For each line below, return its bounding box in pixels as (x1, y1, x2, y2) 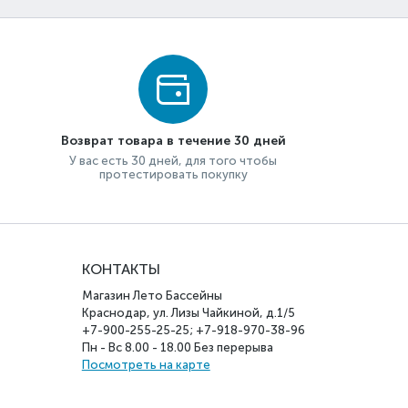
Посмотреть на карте (81, 358, 210, 372)
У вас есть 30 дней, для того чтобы (69, 154, 278, 168)
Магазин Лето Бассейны (81, 289, 222, 302)
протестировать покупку (98, 168, 248, 181)
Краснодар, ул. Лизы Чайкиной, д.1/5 (81, 306, 295, 320)
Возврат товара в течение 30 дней (60, 133, 286, 148)
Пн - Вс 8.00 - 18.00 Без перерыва (81, 341, 273, 354)
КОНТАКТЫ (81, 260, 160, 278)
